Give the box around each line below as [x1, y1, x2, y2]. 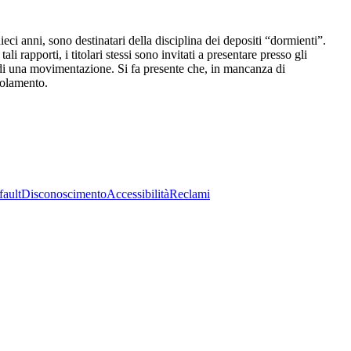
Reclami [169, 187, 210, 201]
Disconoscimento [21, 187, 107, 201]
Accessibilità [107, 187, 169, 201]
